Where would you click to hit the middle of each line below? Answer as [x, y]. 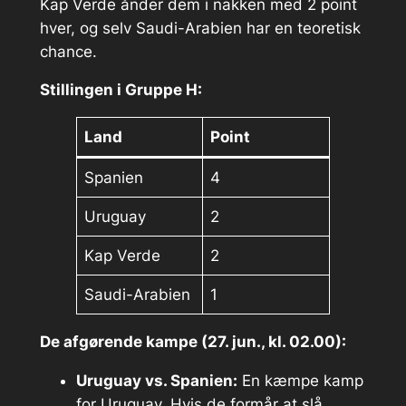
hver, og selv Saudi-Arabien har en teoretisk [200, 28]
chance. [68, 51]
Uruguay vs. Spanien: [156, 380]
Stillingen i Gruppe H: [121, 90]
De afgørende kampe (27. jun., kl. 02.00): [193, 342]
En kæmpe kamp [300, 380]
